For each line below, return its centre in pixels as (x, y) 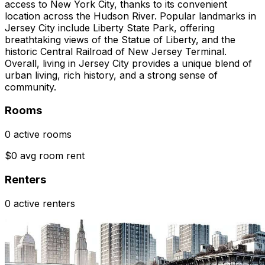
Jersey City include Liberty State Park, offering (110, 28)
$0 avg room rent (45, 156)
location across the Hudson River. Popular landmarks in (130, 16)
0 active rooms (38, 135)
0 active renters (40, 203)
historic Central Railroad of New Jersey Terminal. (116, 51)
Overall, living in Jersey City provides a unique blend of (128, 63)
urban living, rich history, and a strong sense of (111, 75)
